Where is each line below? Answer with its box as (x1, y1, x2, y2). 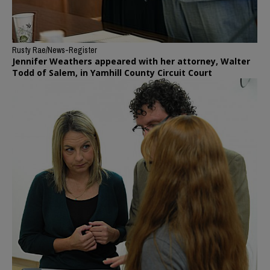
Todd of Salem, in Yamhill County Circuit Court (12, 67, 212, 79)
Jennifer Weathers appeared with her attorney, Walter (12, 55, 250, 67)
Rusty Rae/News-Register (12, 45, 97, 56)
